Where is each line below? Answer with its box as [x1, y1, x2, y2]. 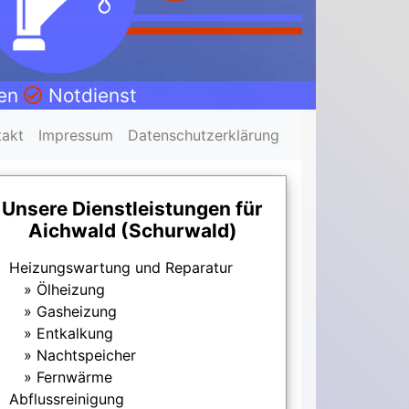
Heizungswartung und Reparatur [8, 258, 233, 278]
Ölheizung [36, 280, 105, 299]
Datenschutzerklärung [128, 126, 279, 145]
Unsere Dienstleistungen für [2, 197, 264, 221]
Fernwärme [36, 368, 112, 387]
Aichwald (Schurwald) [27, 219, 237, 243]
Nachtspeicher [36, 346, 136, 365]
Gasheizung [36, 302, 117, 321]
